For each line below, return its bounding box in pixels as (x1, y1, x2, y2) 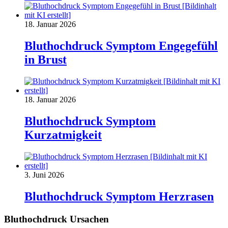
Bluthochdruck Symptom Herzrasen (24, 189, 214, 203)
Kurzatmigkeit (24, 128, 102, 142)
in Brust (24, 53, 67, 67)
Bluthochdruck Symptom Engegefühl (24, 39, 218, 53)
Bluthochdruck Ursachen (4, 213, 109, 224)
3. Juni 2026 (24, 170, 64, 179)
